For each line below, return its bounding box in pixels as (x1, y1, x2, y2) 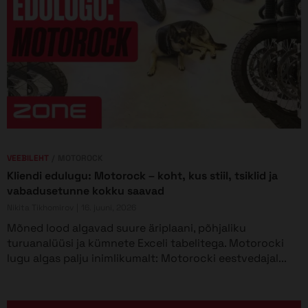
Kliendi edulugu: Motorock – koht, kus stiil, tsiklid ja (7, 168, 278, 184)
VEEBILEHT (7, 153, 49, 164)
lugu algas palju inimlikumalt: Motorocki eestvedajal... (7, 251, 287, 266)
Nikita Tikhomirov (7, 201, 74, 213)
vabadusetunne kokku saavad (7, 184, 164, 199)
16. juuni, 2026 (81, 201, 136, 213)
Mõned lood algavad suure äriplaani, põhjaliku (7, 221, 246, 236)
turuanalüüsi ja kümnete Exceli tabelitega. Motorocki (7, 236, 284, 251)
